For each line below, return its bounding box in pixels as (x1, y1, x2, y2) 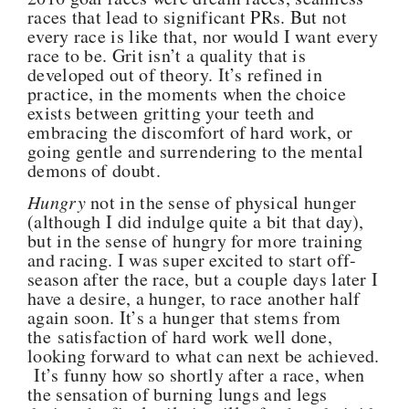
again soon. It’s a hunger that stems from (27, 305, 341, 330)
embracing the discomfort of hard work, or (27, 120, 353, 144)
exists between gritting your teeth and (27, 100, 315, 125)
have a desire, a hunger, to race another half (27, 286, 361, 311)
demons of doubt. (27, 158, 161, 183)
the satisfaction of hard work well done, (27, 324, 332, 350)
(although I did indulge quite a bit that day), (27, 209, 364, 235)
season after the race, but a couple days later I (27, 267, 379, 292)
